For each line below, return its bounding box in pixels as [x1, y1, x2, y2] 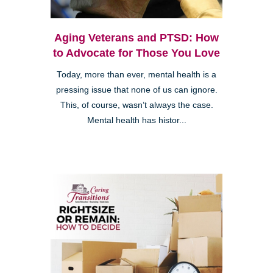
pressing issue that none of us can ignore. [55, 85, 218, 94]
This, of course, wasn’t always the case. [60, 100, 213, 110]
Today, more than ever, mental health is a [57, 69, 216, 79]
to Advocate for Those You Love [53, 46, 220, 59]
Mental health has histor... [87, 115, 186, 125]
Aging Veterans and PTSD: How [54, 31, 219, 44]
